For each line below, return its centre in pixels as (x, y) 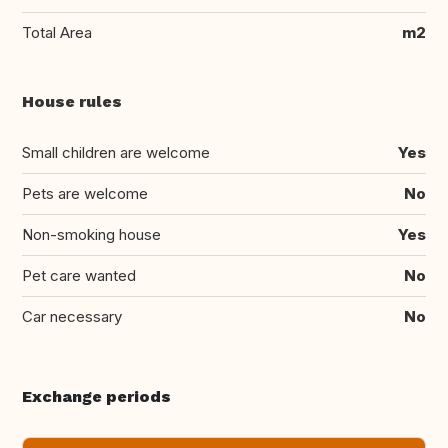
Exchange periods (96, 397)
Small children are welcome (116, 153)
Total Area (57, 33)
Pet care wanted (79, 276)
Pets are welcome (85, 194)
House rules (72, 102)
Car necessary (72, 317)
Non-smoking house (91, 235)
